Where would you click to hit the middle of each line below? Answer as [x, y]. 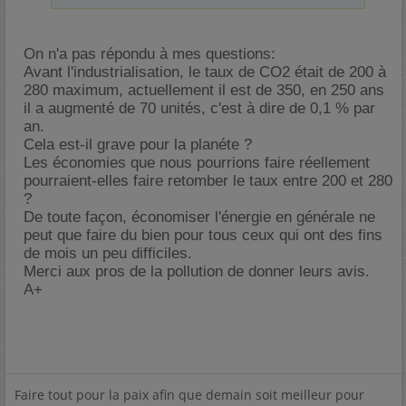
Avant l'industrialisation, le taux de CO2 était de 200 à [205, 72]
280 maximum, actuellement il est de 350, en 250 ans [204, 90]
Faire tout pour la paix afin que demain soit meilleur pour [189, 395]
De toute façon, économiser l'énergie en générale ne [199, 217]
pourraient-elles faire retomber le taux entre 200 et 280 [208, 181]
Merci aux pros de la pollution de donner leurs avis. [197, 271]
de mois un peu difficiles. [108, 253]
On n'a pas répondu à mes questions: [150, 54]
